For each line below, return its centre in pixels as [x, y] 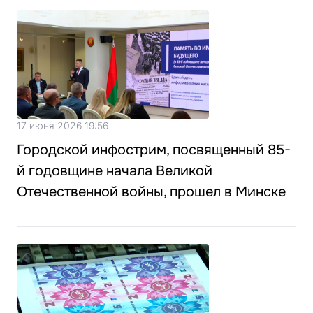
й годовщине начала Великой [115, 170]
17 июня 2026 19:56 [63, 125]
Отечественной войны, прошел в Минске [151, 191]
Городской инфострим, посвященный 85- [154, 150]
